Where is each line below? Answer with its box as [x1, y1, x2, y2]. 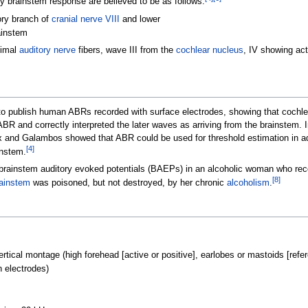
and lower [119, 14, 160, 24]
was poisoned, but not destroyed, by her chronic [30, 178, 227, 188]
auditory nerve [19, 45, 76, 56]
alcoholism [226, 178, 269, 188]
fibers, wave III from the [75, 45, 176, 56]
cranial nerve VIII [51, 14, 120, 24]
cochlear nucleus [175, 45, 243, 56]
